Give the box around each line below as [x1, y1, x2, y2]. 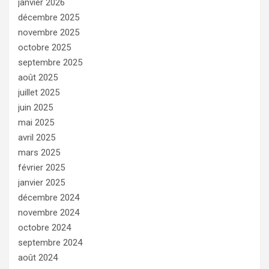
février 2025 [18, 162, 65, 174]
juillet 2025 [18, 87, 59, 98]
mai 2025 [18, 117, 54, 128]
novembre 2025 [18, 27, 79, 38]
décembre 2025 [18, 12, 79, 23]
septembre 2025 [18, 57, 82, 68]
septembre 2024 [18, 237, 82, 249]
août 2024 [18, 252, 58, 264]
